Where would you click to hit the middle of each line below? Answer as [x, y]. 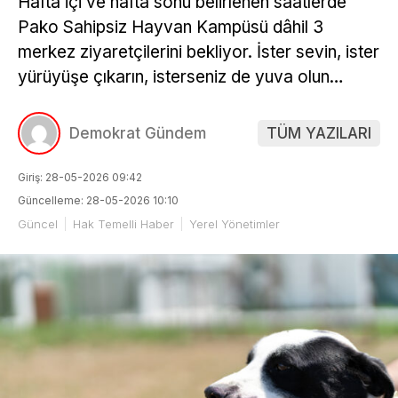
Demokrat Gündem [138, 133]
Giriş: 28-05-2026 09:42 [80, 177]
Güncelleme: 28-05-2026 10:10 [98, 200]
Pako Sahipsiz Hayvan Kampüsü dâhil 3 [171, 27]
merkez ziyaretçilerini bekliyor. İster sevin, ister [199, 52]
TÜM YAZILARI [319, 133]
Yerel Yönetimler [235, 223]
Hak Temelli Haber [123, 223]
